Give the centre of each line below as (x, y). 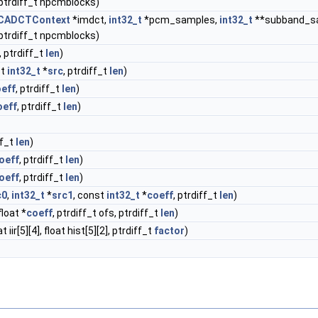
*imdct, (89, 20)
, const (90, 195)
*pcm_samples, (181, 20)
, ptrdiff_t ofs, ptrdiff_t (106, 213)
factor (169, 231)
